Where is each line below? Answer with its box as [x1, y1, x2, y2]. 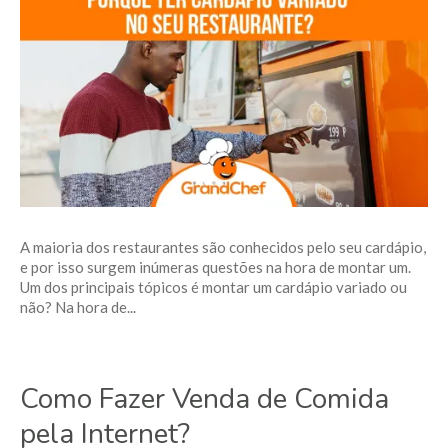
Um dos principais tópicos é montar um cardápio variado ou [20, 278, 407, 296]
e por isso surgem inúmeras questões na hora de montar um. [20, 258, 411, 276]
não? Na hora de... [20, 298, 136, 316]
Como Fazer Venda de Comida [20, 380, 389, 418]
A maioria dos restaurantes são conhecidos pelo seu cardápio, [20, 238, 426, 256]
